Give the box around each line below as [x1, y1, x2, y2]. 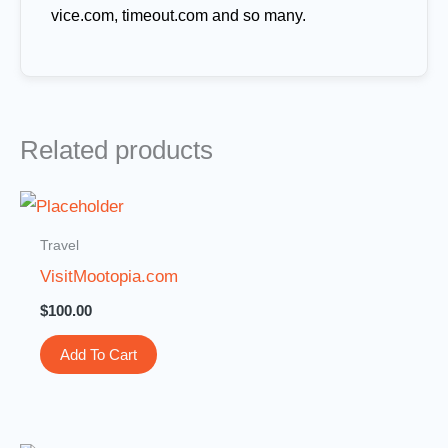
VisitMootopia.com [40, 267, 179, 287]
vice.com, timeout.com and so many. [51, 6, 306, 24]
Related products [20, 135, 213, 164]
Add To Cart [60, 345, 138, 363]
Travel [40, 236, 80, 253]
